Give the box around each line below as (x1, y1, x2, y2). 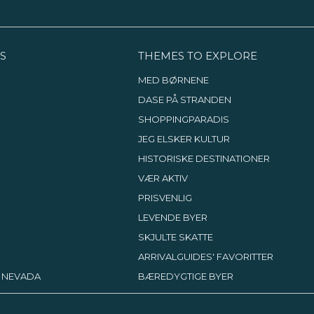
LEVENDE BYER (137, 212, 207, 223)
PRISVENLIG (137, 192, 192, 203)
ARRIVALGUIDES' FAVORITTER (137, 251, 273, 262)
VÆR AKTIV (137, 172, 188, 184)
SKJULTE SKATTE (137, 231, 213, 243)
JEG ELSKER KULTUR (137, 133, 230, 144)
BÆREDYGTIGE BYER (137, 271, 233, 282)
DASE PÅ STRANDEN (137, 94, 231, 105)
